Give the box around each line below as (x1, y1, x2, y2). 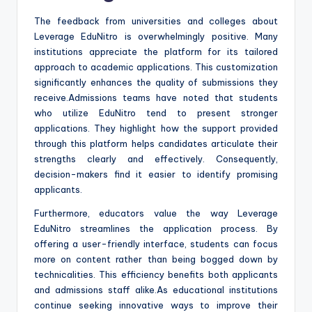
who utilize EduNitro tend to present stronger (34, 107, 278, 118)
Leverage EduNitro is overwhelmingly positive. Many (34, 30, 278, 42)
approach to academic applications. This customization (34, 61, 278, 72)
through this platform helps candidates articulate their (34, 137, 278, 149)
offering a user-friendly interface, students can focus (34, 237, 278, 249)
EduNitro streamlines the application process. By (34, 222, 278, 234)
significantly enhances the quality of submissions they (34, 76, 278, 88)
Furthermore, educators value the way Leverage (34, 207, 278, 219)
